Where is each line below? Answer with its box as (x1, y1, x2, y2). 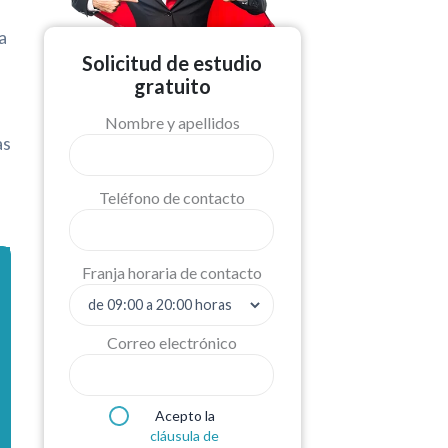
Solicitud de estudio (82, 51, 263, 76)
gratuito (133, 74, 211, 99)
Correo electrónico (107, 332, 238, 352)
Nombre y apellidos (104, 112, 240, 132)
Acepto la (154, 406, 215, 424)
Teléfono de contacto (99, 187, 246, 207)
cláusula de (150, 426, 220, 444)
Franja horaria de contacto (82, 262, 263, 282)
